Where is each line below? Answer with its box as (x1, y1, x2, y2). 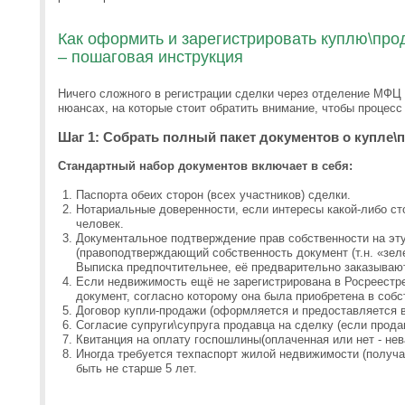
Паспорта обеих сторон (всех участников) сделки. (76, 188, 351, 202)
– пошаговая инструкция (58, 48, 243, 66)
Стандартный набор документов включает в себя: (58, 159, 353, 173)
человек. (76, 217, 124, 231)
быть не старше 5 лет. (76, 362, 197, 375)
